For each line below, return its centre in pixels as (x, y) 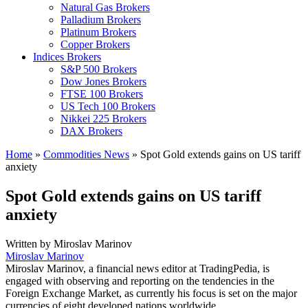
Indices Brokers (67, 57)
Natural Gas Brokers (105, 7)
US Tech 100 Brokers (108, 106)
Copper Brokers (95, 44)
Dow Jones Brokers (103, 81)
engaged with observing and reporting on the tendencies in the (140, 280)
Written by (30, 243)
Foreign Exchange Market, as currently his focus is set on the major (151, 293)
